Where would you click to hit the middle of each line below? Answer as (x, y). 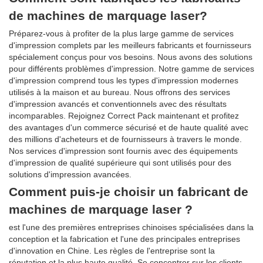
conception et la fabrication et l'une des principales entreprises (124, 239)
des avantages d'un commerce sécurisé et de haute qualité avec (129, 127)
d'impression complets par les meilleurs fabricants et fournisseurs (130, 45)
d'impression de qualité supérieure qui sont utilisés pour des (120, 162)
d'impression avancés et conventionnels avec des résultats (118, 104)
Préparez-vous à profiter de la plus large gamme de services (121, 33)
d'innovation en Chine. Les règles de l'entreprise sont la (112, 250)
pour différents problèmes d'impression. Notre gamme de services (131, 68)
